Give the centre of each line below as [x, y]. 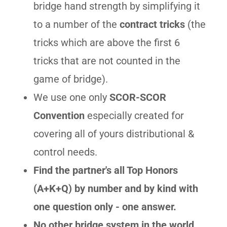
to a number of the [77, 24]
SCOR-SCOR [138, 97]
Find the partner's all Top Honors [106, 170]
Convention [59, 115]
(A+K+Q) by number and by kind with [116, 188]
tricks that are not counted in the [107, 61]
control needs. [67, 152]
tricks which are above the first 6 [107, 42]
